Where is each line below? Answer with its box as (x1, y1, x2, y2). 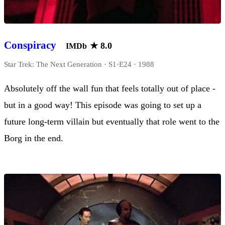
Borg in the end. (4, 133, 63, 144)
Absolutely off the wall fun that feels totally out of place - (4, 83, 215, 94)
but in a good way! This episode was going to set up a (4, 100, 201, 110)
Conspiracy (4, 39, 56, 51)
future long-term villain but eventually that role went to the (4, 117, 219, 127)
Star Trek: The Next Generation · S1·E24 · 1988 (4, 60, 154, 69)
